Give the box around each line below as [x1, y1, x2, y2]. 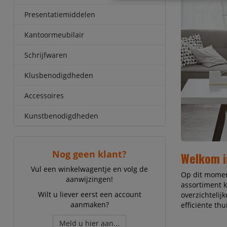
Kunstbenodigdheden [24, 111, 98, 121]
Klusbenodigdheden [24, 70, 93, 80]
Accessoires [24, 91, 64, 100]
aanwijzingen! [66, 174, 113, 184]
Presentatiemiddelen [24, 10, 95, 19]
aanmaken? [70, 200, 109, 209]
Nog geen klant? [52, 148, 127, 160]
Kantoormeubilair [24, 30, 84, 40]
